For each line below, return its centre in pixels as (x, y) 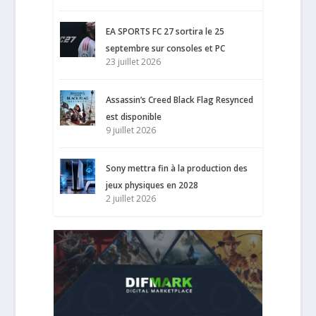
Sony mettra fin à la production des (177, 169)
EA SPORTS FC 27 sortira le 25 (165, 32)
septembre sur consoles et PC (166, 49)
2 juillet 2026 (131, 199)
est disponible (134, 117)
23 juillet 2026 (134, 62)
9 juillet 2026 (131, 130)
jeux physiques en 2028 (152, 186)
